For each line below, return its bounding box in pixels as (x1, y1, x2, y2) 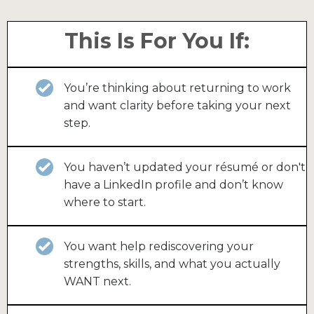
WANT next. (64, 275, 131, 289)
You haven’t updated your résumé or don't (64, 161, 306, 175)
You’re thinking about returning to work (64, 81, 291, 95)
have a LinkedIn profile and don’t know (64, 178, 283, 192)
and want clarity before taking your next (64, 99, 291, 113)
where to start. (64, 196, 146, 210)
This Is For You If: (64, 28, 250, 55)
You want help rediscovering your (64, 240, 254, 254)
